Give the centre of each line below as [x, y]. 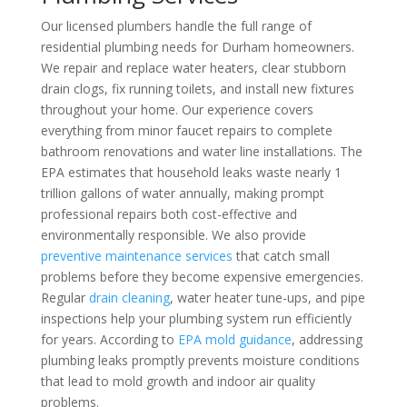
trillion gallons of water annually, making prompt [182, 193]
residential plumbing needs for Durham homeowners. [197, 47]
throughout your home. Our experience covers [177, 109]
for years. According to [109, 339]
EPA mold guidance [234, 339]
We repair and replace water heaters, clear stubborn [193, 68]
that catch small [281, 256]
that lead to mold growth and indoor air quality [178, 381]
